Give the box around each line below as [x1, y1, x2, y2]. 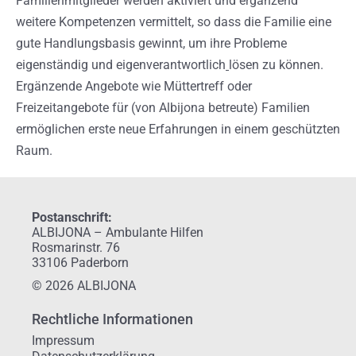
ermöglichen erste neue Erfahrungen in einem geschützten [16, 121, 340, 137]
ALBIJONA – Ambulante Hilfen [32, 224, 203, 240]
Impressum [32, 332, 95, 348]
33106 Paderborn [32, 254, 129, 270]
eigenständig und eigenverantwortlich [16, 56, 226, 72]
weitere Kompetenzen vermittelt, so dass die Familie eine [16, 14, 331, 29]
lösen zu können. [229, 56, 323, 72]
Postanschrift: [32, 209, 112, 225]
